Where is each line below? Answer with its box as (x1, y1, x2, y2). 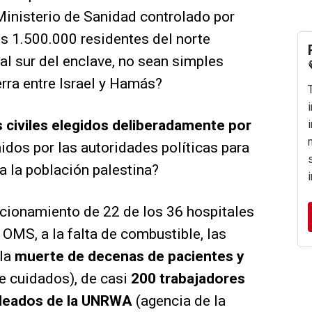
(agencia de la (132, 292, 226, 310)
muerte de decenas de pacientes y (15, 248, 244, 265)
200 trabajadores (131, 270, 245, 288)
